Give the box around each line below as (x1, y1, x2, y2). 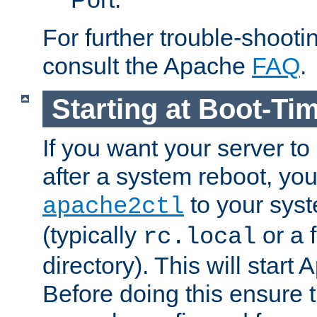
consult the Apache (42, 52, 252, 80)
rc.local (143, 224, 256, 251)
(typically (42, 221, 143, 249)
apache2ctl (42, 193, 184, 221)
